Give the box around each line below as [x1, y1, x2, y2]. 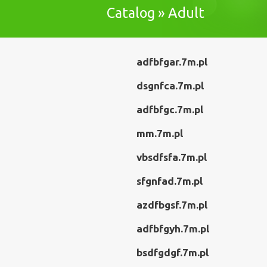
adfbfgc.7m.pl [136, 104, 203, 115]
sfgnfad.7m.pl [136, 175, 203, 187]
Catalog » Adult [107, 5, 204, 20]
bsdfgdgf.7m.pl [136, 247, 209, 258]
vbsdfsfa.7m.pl [136, 151, 207, 163]
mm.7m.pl [136, 128, 183, 139]
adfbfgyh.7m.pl [136, 223, 209, 234]
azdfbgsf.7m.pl [136, 199, 207, 210]
